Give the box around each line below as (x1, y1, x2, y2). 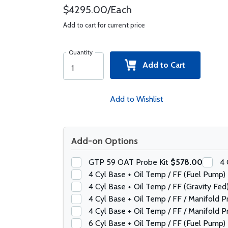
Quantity (68, 48, 93, 56)
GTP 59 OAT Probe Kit (88, 157, 170, 167)
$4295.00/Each (63, 4, 132, 16)
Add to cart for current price (63, 21, 145, 29)
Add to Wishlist (109, 94, 163, 104)
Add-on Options (71, 135, 138, 147)
